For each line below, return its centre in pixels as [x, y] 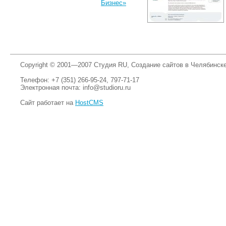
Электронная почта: [51, 87]
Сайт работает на [48, 102]
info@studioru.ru [107, 87]
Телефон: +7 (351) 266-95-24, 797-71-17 [80, 80]
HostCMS [89, 102]
